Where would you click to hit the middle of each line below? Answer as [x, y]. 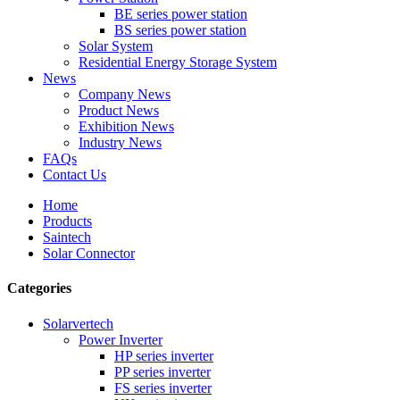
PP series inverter [162, 371]
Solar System [116, 46]
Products [67, 221]
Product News [119, 110]
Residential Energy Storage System [178, 62]
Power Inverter [121, 339]
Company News [125, 94]
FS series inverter [163, 387]
